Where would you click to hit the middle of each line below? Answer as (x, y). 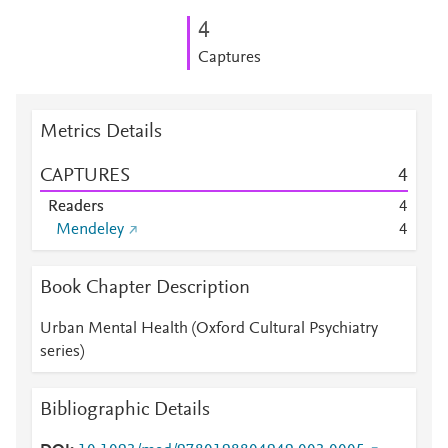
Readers (76, 207)
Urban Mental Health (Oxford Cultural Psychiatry (209, 329)
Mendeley (90, 230)
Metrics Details (101, 132)
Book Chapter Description (145, 288)
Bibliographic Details (125, 410)
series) (62, 352)
